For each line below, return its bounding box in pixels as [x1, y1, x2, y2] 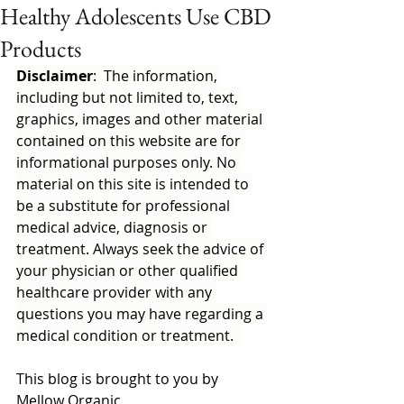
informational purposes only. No [16, 152, 240, 173]
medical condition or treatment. [16, 326, 241, 346]
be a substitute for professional [16, 196, 234, 216]
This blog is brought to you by [16, 369, 222, 390]
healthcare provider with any [16, 282, 216, 303]
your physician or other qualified [16, 261, 242, 281]
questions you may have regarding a [16, 304, 267, 325]
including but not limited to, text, [16, 87, 242, 108]
